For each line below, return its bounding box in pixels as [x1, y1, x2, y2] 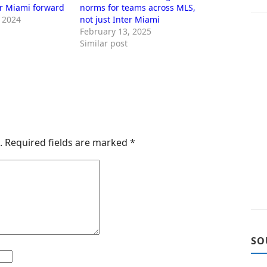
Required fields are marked [5, 135, 130, 149]
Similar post [80, 38, 128, 49]
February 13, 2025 [80, 26, 152, 37]
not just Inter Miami [80, 14, 160, 25]
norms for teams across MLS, [80, 2, 196, 13]
